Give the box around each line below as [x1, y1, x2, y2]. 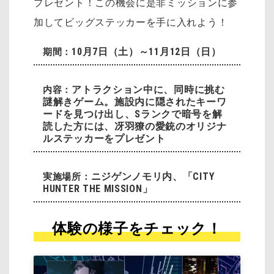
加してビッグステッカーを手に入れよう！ [34, 17, 228, 29]
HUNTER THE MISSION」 [43, 182, 153, 194]
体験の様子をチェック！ [52, 220, 222, 237]
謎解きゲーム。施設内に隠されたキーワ [43, 95, 227, 108]
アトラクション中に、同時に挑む [72, 83, 225, 95]
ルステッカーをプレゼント [43, 132, 166, 144]
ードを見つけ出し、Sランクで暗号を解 [43, 108, 223, 120]
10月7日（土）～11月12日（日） [72, 45, 221, 57]
